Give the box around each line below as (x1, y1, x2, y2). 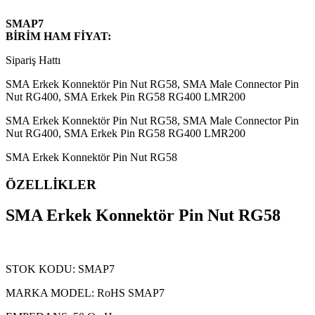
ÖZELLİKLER (6, 176, 96, 192)
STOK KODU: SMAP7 (6, 263, 115, 276)
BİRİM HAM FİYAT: (6, 30, 111, 42)
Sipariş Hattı (6, 53, 60, 66)
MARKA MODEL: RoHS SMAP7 (6, 287, 165, 300)
